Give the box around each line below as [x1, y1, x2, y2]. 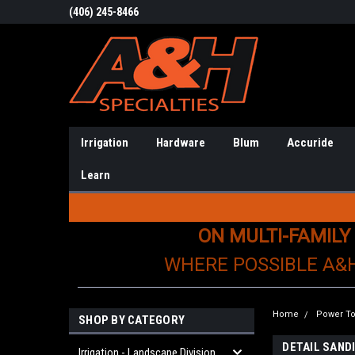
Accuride [287, 136, 334, 150]
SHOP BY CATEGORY [78, 313, 185, 327]
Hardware [156, 136, 205, 150]
